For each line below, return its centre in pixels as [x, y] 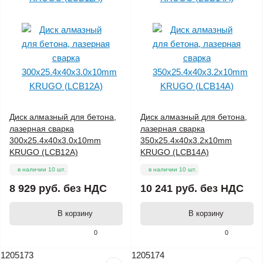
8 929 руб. [35, 189]
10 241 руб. [169, 189]
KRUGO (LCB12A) [44, 152]
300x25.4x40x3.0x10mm [55, 141]
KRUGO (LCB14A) [175, 152]
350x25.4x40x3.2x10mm [186, 141]
